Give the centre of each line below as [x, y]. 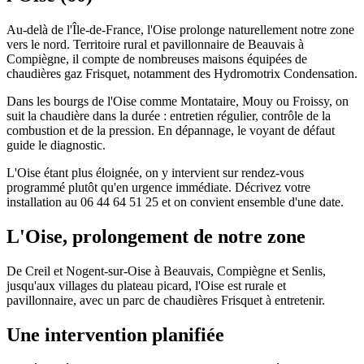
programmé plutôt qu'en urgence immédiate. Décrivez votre [158, 187]
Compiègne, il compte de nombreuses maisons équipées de [157, 58]
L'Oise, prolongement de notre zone [156, 236]
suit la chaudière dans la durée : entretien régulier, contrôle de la [169, 115]
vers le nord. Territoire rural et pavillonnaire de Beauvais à [155, 44]
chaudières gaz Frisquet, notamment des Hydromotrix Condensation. [182, 73]
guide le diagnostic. [56, 145]
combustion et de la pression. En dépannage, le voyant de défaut [171, 130]
